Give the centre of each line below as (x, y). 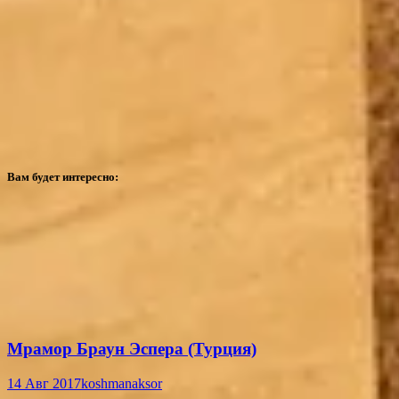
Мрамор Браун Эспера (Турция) (132, 349)
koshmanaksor (122, 384)
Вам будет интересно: (63, 177)
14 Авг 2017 (44, 384)
